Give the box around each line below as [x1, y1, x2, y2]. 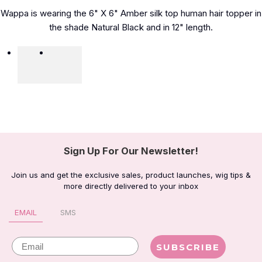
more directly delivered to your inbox [64, 181, 198, 191]
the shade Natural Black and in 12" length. [49, 22, 213, 33]
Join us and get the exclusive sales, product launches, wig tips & [11, 170, 251, 180]
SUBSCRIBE [156, 241, 220, 253]
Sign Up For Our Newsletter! [64, 145, 198, 157]
